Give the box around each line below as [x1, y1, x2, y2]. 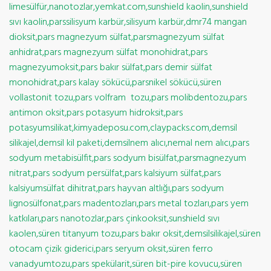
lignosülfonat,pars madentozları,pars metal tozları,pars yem [9, 196, 249, 212]
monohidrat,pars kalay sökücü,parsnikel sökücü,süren [9, 75, 221, 91]
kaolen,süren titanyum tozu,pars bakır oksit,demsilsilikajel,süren [9, 226, 261, 242]
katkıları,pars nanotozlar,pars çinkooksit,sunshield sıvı [9, 211, 220, 227]
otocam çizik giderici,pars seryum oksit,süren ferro [9, 241, 213, 257]
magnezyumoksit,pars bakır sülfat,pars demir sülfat [9, 60, 212, 76]
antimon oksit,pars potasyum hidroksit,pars [9, 105, 183, 121]
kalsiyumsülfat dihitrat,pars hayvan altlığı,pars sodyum [9, 181, 224, 197]
